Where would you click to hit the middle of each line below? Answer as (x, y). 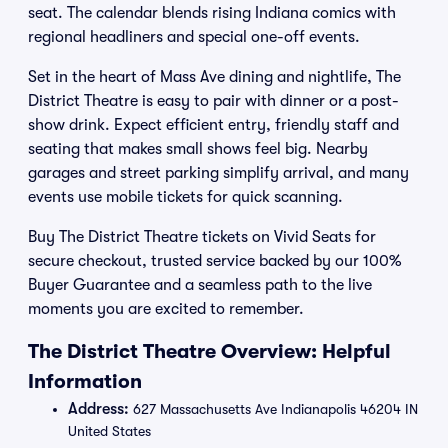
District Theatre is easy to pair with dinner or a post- (213, 101)
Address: (98, 409)
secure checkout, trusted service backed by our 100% (214, 261)
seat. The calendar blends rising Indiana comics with (212, 13)
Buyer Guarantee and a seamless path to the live (200, 285)
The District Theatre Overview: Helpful (209, 351)
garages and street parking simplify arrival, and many (218, 173)
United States (109, 431)
